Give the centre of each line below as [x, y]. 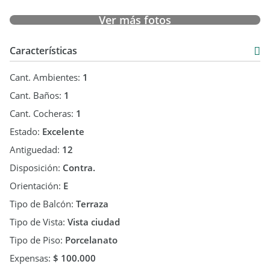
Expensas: [31, 258]
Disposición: [36, 168]
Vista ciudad [94, 222]
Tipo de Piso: [37, 240]
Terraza [92, 204]
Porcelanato [91, 240]
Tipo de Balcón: [43, 204]
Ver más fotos [135, 20]
